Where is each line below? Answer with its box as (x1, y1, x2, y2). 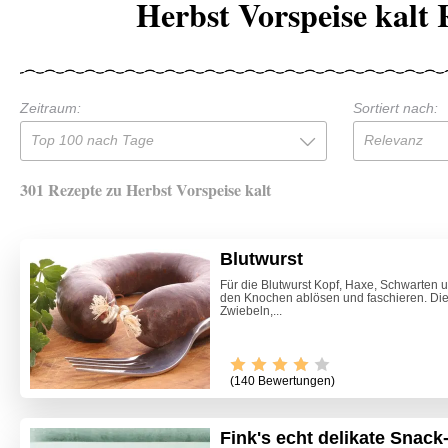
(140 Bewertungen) (230, 374, 335, 389)
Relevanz (363, 131, 423, 148)
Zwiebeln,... (220, 303, 282, 318)
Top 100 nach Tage (31, 131, 154, 148)
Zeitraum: (20, 99, 81, 116)
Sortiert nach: (352, 99, 438, 116)
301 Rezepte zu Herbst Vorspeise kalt (20, 177, 271, 201)
